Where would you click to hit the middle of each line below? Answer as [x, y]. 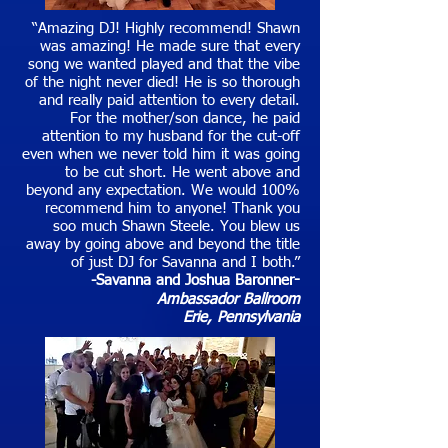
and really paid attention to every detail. [169, 100]
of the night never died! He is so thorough [162, 82]
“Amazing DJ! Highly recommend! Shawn [166, 28]
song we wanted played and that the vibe [164, 64]
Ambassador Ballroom [228, 299]
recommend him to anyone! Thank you [172, 208]
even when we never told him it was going [161, 154]
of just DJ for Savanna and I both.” [185, 262]
